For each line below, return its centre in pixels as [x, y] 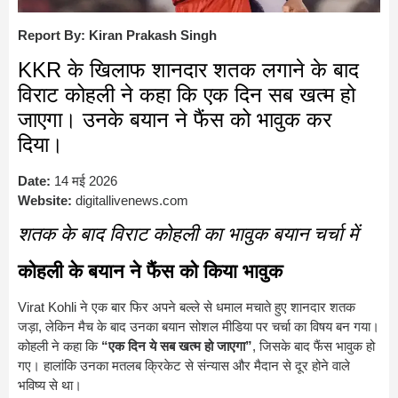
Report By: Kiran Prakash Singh [117, 35]
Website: [45, 201]
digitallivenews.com [132, 201]
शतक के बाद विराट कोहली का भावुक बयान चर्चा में [188, 235]
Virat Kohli [47, 307]
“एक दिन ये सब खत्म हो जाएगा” [177, 346]
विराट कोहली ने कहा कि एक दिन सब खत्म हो [187, 95]
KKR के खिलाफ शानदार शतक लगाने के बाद [188, 70]
